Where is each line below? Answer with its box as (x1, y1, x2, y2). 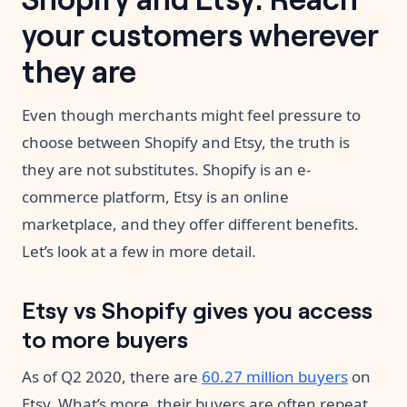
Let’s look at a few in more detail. (22, 241, 256, 263)
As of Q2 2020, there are (22, 366, 202, 388)
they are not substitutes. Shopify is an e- (22, 159, 311, 181)
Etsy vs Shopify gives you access (22, 293, 372, 325)
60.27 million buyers (202, 366, 348, 388)
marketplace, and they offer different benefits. (22, 213, 359, 235)
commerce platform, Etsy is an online (22, 186, 289, 208)
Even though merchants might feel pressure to (22, 104, 361, 126)
